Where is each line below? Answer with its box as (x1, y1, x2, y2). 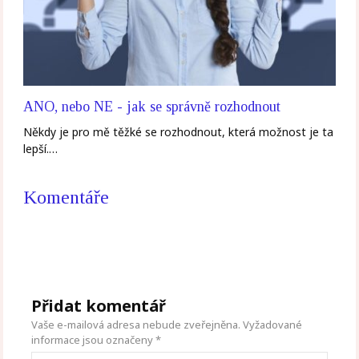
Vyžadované (243, 317, 303, 333)
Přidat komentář (31, 295, 167, 317)
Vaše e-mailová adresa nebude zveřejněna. (31, 317, 241, 333)
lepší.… (23, 141, 58, 157)
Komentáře (23, 187, 110, 208)
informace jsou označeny (31, 333, 156, 348)
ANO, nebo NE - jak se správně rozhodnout (23, 99, 281, 115)
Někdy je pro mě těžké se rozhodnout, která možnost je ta (23, 124, 334, 140)
